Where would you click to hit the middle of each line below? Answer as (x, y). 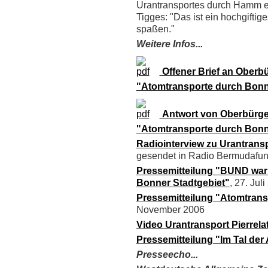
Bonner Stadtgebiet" (183, 183)
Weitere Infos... (169, 44)
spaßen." (155, 29)
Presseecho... (167, 255)
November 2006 (170, 210)
